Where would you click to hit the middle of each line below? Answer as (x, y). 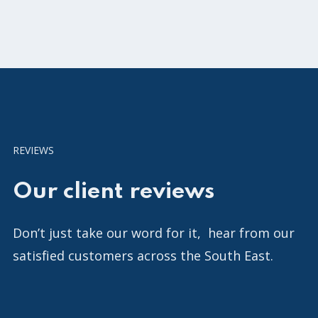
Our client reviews (114, 192)
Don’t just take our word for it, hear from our (154, 232)
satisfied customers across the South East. (143, 255)
